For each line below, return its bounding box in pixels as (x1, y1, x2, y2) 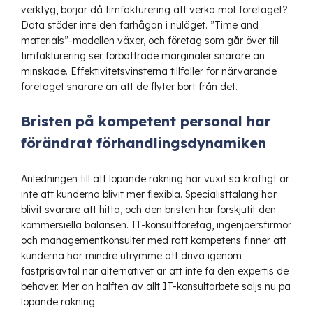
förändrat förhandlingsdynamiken (21, 133, 266, 152)
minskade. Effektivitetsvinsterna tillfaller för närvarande (21, 64, 277, 78)
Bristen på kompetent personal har (21, 112, 271, 130)
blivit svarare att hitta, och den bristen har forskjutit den (21, 203, 276, 216)
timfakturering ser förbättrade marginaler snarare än (21, 49, 265, 62)
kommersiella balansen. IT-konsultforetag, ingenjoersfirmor (21, 218, 291, 231)
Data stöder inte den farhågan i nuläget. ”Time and (21, 18, 259, 31)
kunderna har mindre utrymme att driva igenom (21, 249, 242, 262)
